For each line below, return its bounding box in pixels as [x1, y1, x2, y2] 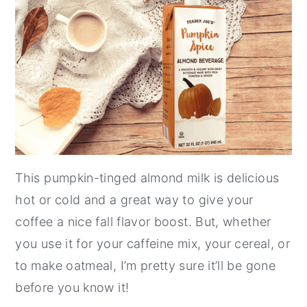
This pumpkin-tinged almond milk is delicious [15, 170, 280, 185]
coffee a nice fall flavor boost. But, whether [15, 214, 271, 229]
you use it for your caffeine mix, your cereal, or [15, 236, 291, 251]
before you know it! [15, 280, 130, 295]
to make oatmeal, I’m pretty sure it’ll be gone [15, 258, 275, 273]
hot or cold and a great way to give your [15, 192, 254, 207]
